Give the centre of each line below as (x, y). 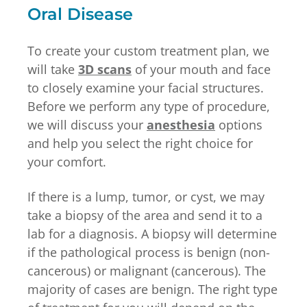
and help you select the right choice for (140, 143)
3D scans (105, 69)
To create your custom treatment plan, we (148, 50)
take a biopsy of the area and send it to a (145, 215)
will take (53, 69)
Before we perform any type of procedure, (149, 106)
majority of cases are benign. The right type (152, 289)
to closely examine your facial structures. (146, 87)
